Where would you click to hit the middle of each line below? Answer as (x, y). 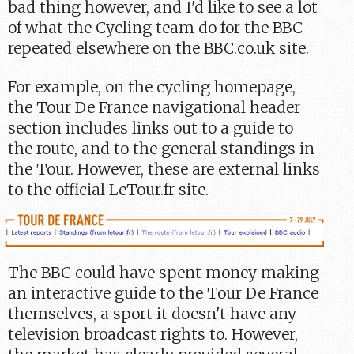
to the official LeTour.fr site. (109, 189)
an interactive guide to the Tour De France (164, 293)
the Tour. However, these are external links (164, 169)
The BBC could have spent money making (164, 272)
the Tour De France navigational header (154, 107)
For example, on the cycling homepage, (152, 87)
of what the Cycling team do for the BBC (156, 28)
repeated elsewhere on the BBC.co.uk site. (159, 49)
